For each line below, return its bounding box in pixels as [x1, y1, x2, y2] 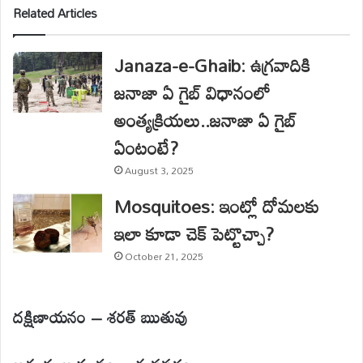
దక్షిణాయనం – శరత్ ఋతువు [13, 300, 187, 333]
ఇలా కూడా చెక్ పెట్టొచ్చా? [114, 216, 275, 251]
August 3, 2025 [125, 160, 194, 180]
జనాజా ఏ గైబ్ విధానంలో [114, 75, 271, 110]
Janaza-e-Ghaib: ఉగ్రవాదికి [114, 47, 311, 83]
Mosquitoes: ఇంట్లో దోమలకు [114, 188, 321, 224]
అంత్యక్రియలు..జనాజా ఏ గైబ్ [114, 102, 297, 138]
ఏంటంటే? [114, 130, 179, 165]
